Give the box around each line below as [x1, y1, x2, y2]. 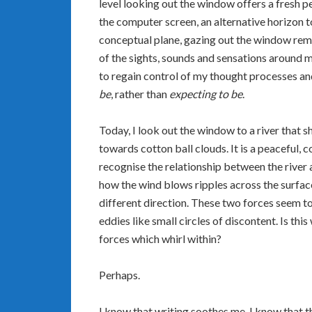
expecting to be [169, 87, 242, 100]
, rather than [111, 87, 169, 100]
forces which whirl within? [99, 232, 221, 245]
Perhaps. [99, 268, 140, 281]
